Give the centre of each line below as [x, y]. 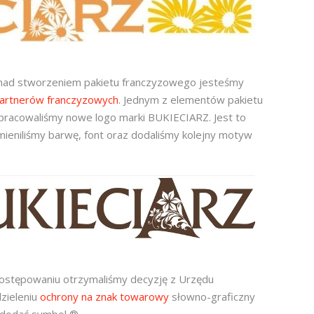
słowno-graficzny [212, 297]
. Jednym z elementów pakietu [190, 99]
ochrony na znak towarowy [104, 297]
